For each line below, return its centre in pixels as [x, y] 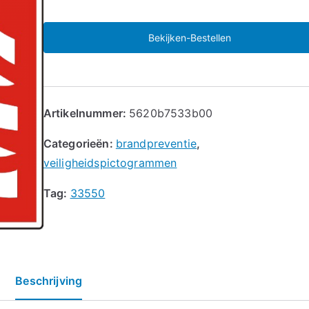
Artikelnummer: [86, 113]
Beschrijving [49, 280]
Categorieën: [79, 143]
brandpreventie [156, 143]
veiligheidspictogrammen [110, 162]
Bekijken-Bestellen [189, 37]
